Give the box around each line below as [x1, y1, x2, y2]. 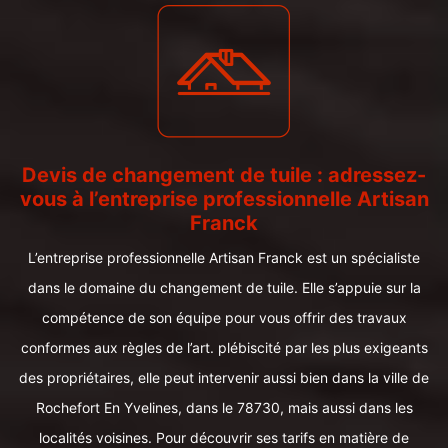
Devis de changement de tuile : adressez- [22, 163, 426, 187]
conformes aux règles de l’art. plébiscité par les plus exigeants [20, 339, 428, 356]
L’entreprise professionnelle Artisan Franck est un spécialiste [28, 249, 420, 266]
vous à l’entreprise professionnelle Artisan [19, 187, 429, 211]
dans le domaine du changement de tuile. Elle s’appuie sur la [27, 279, 421, 296]
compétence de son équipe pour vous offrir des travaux [41, 309, 407, 326]
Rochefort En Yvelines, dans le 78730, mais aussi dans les [35, 399, 413, 416]
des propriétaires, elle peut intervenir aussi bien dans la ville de [19, 369, 429, 386]
